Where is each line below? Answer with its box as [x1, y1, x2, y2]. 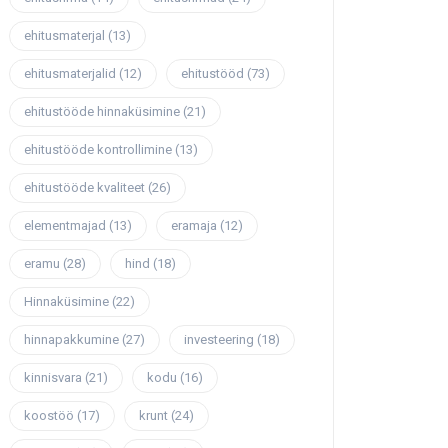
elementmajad [24, 218, 106, 234]
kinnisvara [24, 370, 82, 386]
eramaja [171, 218, 217, 234]
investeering [184, 332, 254, 348]
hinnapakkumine [24, 332, 119, 348]
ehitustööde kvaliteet [24, 180, 145, 196]
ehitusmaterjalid [24, 66, 116, 82]
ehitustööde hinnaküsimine [24, 104, 180, 120]
